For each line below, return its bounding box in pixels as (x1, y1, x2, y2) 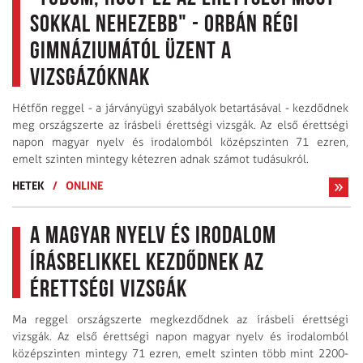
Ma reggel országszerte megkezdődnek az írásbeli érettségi (12, 312, 348, 327)
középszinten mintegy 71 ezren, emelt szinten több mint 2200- (12, 346, 348, 361)
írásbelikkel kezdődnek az (30, 250, 264, 276)
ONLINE (66, 177, 103, 192)
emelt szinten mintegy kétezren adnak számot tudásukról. (12, 152, 309, 166)
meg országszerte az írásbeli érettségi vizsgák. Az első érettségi (12, 117, 348, 132)
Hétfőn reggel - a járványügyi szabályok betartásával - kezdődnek (12, 100, 348, 115)
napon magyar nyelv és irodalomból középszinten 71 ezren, (12, 135, 348, 149)
